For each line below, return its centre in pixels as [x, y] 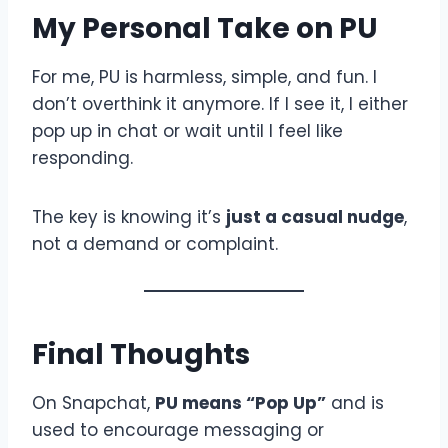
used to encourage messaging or [178, 429]
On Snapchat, [93, 402]
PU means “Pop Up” [240, 402]
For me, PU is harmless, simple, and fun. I [204, 76]
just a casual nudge [315, 216]
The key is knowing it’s [129, 216]
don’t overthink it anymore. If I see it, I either [220, 103]
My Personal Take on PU [205, 28]
